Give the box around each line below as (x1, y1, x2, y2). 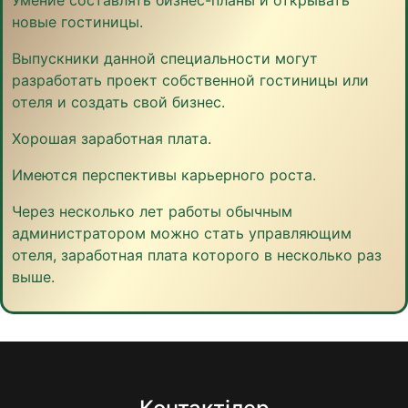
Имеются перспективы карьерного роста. (12, 165, 321, 184)
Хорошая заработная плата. (12, 128, 216, 148)
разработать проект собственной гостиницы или (12, 70, 369, 89)
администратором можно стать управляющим (12, 223, 352, 242)
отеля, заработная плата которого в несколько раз (12, 245, 382, 264)
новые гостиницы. (12, 12, 143, 31)
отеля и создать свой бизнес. (12, 92, 225, 111)
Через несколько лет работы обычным (12, 201, 292, 220)
